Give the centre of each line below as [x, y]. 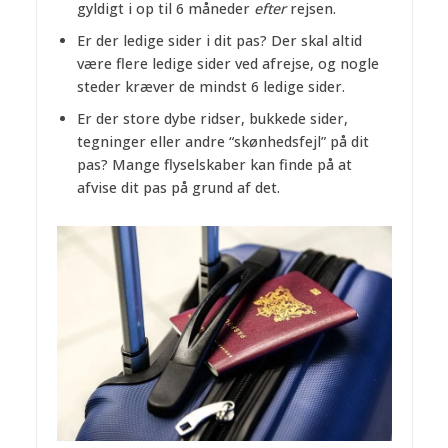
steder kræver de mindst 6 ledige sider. [210, 86]
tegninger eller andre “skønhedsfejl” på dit [222, 141]
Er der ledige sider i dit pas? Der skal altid [219, 40]
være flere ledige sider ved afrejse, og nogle [227, 63]
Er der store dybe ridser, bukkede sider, [212, 118]
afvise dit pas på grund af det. [178, 187]
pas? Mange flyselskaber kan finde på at [214, 164]
